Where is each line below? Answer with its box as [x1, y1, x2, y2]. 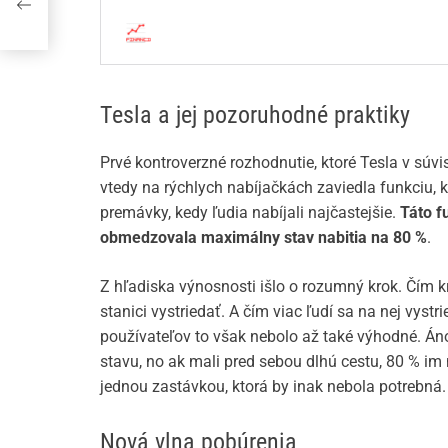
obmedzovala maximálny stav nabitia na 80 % [100, 228, 427, 248]
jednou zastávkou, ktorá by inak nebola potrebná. [100, 377, 446, 397]
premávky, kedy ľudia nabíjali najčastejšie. [100, 203, 400, 223]
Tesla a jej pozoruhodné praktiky [100, 101, 410, 130]
